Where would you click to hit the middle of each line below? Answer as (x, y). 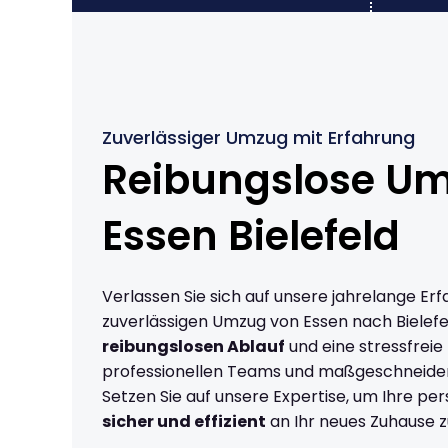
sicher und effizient (184, 421)
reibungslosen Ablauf (193, 346)
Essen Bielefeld (251, 235)
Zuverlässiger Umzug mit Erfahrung (258, 137)
